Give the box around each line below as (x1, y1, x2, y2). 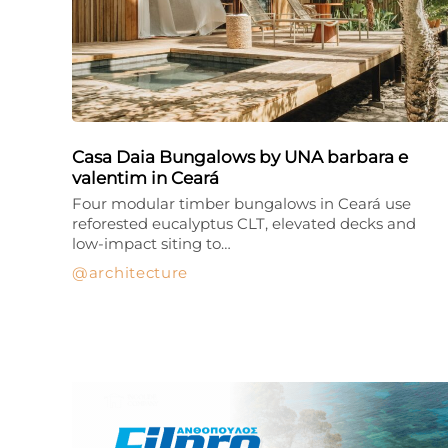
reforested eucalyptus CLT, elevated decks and (72, 214, 416, 233)
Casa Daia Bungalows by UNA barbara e (72, 147, 408, 167)
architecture (88, 263, 189, 282)
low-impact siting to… (72, 234, 231, 253)
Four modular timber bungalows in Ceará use (72, 194, 411, 213)
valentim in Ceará (72, 168, 219, 188)
